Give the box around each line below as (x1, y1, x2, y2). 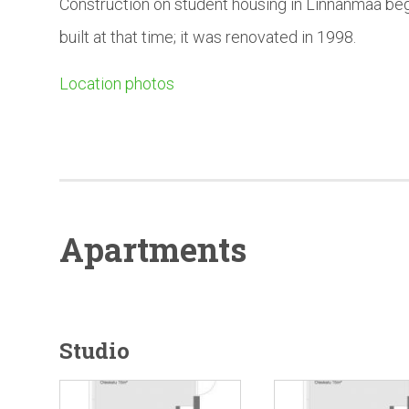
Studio (59, 336, 130, 366)
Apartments (59, 227, 246, 271)
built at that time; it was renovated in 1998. (59, 27, 356, 47)
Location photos (59, 74, 174, 93)
